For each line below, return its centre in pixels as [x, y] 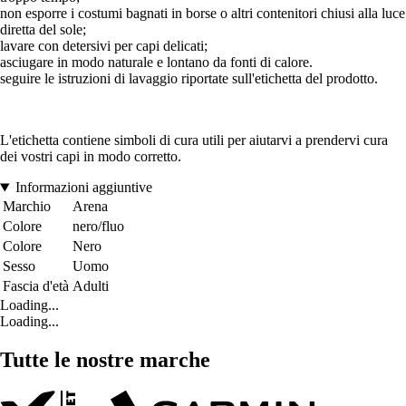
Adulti [91, 286]
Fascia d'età [36, 286]
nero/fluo [98, 227]
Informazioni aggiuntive [83, 188]
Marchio [27, 207]
